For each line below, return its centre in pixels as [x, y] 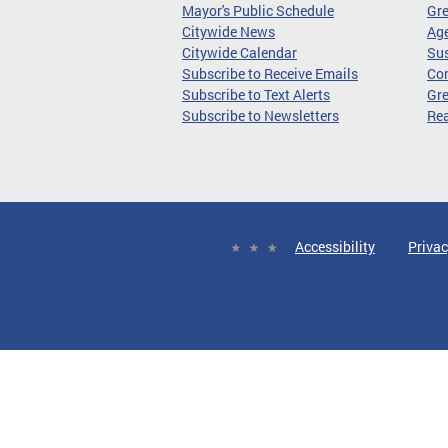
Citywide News [228, 32]
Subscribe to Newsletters [260, 116]
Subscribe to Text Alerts [256, 95]
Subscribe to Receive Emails [270, 74]
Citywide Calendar [239, 53]
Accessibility [335, 247]
